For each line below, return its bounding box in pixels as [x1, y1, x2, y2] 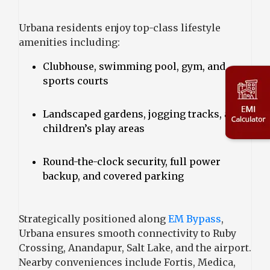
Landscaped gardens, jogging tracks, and [43, 107, 242, 120]
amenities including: [19, 36, 120, 48]
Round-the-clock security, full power [43, 155, 221, 168]
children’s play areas [43, 122, 145, 134]
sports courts [43, 74, 108, 87]
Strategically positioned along [19, 212, 168, 225]
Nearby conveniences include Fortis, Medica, [19, 256, 236, 268]
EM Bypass [168, 212, 221, 225]
